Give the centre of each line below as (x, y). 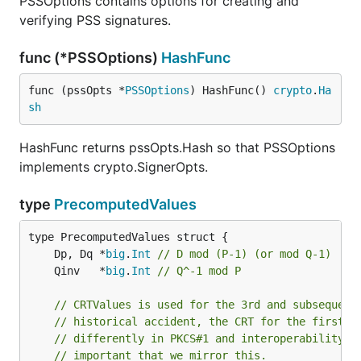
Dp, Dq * (80, 254)
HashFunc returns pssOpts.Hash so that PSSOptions (177, 147)
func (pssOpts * (77, 90)
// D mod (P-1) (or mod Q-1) (244, 254)
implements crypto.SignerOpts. (114, 167)
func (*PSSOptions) (90, 58)
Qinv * (80, 271)
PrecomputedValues (125, 204)
